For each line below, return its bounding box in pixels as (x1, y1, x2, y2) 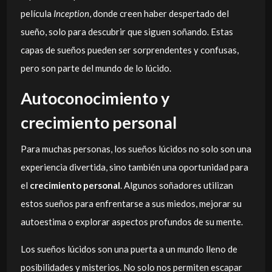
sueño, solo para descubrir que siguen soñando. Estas (20, 26, 233, 37)
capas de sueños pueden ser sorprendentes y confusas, (20, 44, 239, 55)
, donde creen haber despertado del (89, 8, 229, 19)
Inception (53, 8, 89, 19)
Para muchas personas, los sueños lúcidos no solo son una (20, 143, 251, 154)
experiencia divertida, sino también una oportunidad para (20, 161, 248, 172)
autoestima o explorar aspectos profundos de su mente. (20, 216, 243, 227)
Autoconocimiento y (20, 88, 169, 108)
